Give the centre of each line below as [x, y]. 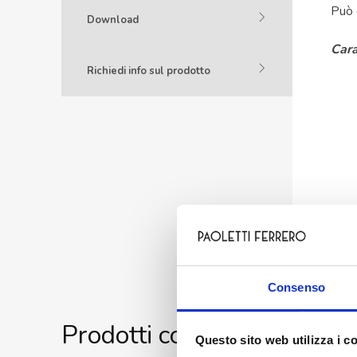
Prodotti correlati [157, 335]
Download [113, 20]
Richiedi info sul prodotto [149, 71]
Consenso [296, 288]
